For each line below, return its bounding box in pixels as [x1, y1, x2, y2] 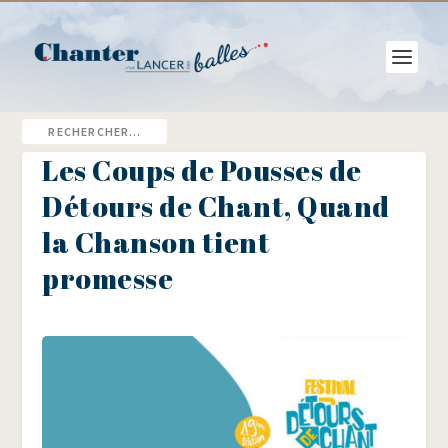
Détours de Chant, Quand [42, 187, 390, 225]
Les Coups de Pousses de [42, 151, 362, 189]
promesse [42, 259, 174, 297]
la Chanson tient [42, 223, 271, 261]
